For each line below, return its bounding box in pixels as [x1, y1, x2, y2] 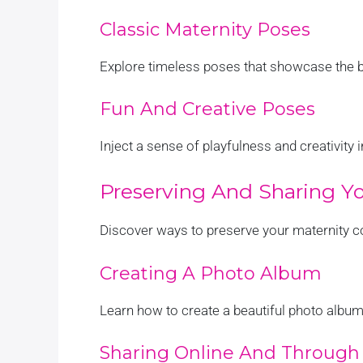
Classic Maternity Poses [100, 19, 310, 41]
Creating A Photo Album [100, 262, 322, 284]
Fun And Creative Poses [100, 98, 315, 121]
